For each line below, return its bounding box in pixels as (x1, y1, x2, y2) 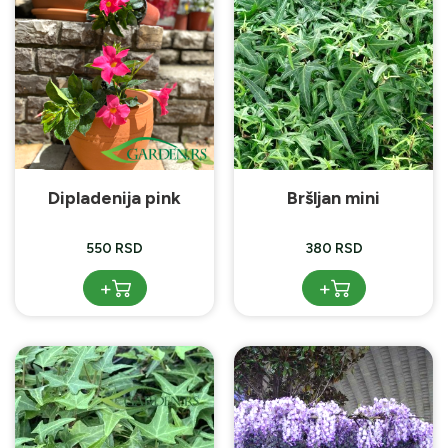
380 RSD (304, 240, 363, 257)
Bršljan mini (287, 187, 380, 209)
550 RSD (86, 240, 143, 257)
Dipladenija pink (48, 187, 181, 209)
